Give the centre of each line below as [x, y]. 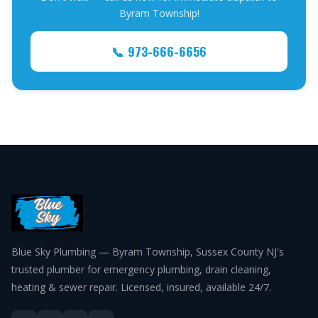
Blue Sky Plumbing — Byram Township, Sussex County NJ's [148, 252]
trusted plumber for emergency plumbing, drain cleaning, [141, 269]
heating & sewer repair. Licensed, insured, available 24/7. [141, 287]
